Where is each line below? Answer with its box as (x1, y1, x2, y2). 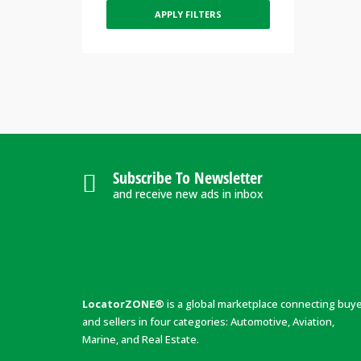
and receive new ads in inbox (113, 186, 263, 202)
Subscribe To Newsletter (113, 167, 263, 189)
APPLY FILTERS (154, 7, 222, 20)
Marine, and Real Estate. (82, 331, 199, 346)
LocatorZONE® (82, 296, 164, 311)
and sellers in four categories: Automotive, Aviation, (82, 313, 334, 329)
